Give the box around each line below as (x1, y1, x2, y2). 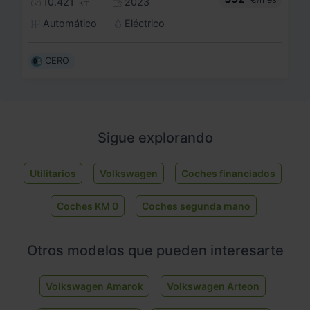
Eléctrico (122, 17, 165, 29)
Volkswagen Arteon (166, 280, 259, 292)
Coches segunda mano (142, 200, 250, 212)
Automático (39, 17, 97, 29)
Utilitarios (29, 167, 76, 180)
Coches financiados (181, 167, 275, 180)
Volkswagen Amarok (45, 280, 143, 292)
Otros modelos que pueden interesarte (26, 241, 284, 259)
